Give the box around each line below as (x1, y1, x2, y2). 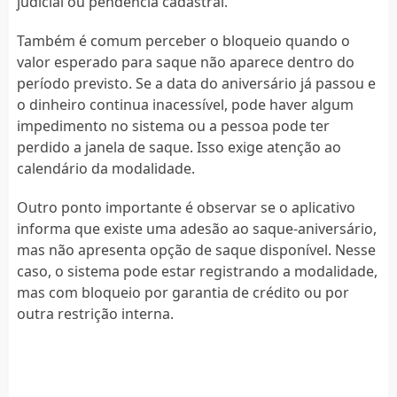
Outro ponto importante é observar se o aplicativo (16, 197, 355, 217)
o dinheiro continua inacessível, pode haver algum (16, 94, 354, 114)
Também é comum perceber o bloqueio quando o (16, 30, 350, 51)
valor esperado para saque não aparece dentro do (16, 51, 354, 72)
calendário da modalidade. (16, 158, 195, 178)
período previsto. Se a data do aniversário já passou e (16, 73, 376, 93)
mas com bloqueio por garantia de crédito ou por (16, 282, 349, 302)
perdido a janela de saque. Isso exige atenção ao (16, 136, 341, 157)
